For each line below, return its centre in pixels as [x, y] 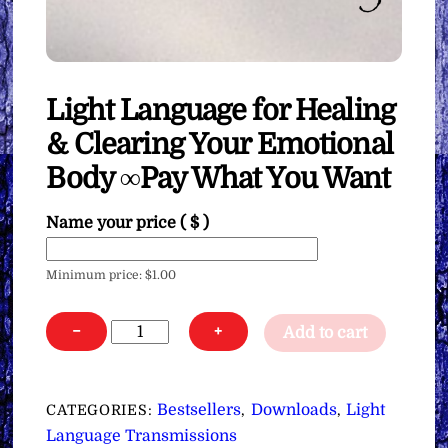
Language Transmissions [142, 436]
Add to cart [325, 332]
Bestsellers [199, 410]
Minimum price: [96, 275]
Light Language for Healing [220, 111]
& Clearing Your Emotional [219, 145]
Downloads [293, 410]
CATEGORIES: [102, 410]
